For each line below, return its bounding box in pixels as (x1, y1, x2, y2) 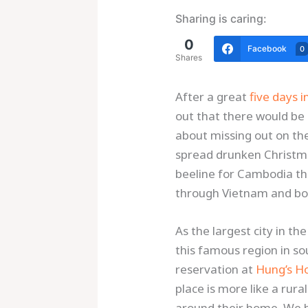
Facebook (247, 43, 287, 54)
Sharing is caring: (175, 11, 267, 25)
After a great (175, 88, 250, 104)
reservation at (175, 261, 256, 277)
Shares (175, 52, 203, 63)
